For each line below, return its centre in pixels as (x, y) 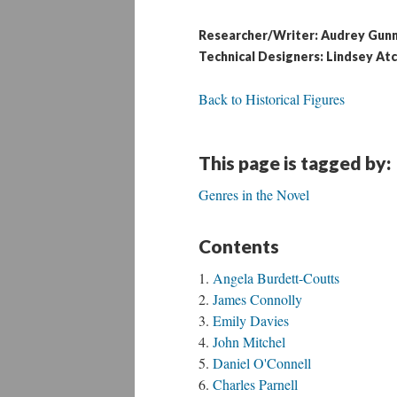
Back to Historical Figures (272, 99)
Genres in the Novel (254, 195)
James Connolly (257, 299)
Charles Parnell (255, 384)
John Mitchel (249, 342)
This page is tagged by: (295, 163)
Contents (239, 246)
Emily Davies (251, 320)
